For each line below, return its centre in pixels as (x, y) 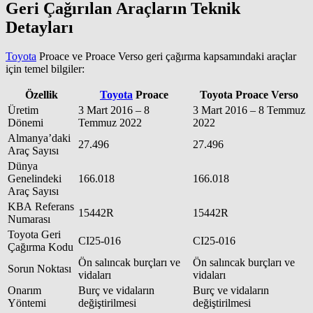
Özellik (42, 95)
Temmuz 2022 (110, 123)
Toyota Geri (34, 235)
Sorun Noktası (39, 269)
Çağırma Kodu (41, 247)
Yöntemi (27, 303)
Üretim (23, 110)
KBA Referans (41, 207)
